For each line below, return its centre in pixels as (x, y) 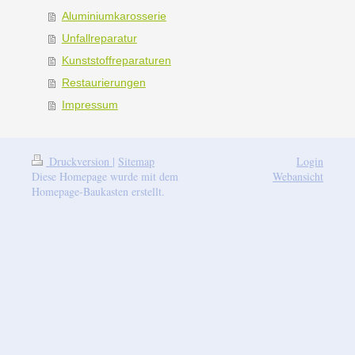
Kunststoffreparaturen (116, 61)
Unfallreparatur (99, 38)
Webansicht (298, 177)
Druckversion (79, 162)
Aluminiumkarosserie (114, 16)
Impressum (90, 105)
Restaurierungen (103, 83)
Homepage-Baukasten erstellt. (98, 192)
